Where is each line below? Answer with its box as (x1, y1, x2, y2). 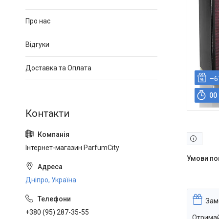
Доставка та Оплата (25, 64, 91, 72)
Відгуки (25, 41, 49, 48)
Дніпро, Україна (25, 176, 76, 184)
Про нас (25, 17, 50, 25)
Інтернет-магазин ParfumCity (25, 144, 119, 152)
